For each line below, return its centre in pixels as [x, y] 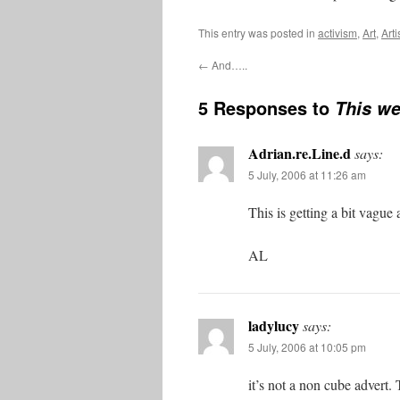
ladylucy [274, 325]
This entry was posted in [258, 33]
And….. [228, 65]
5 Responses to [267, 108]
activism [337, 33]
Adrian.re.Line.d [300, 153]
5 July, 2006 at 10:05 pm [307, 347]
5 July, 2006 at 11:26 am [307, 175]
